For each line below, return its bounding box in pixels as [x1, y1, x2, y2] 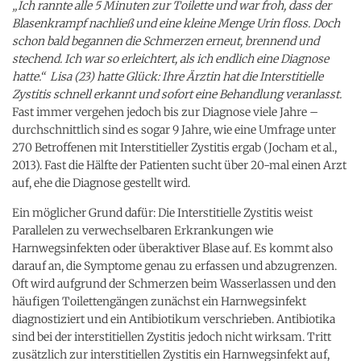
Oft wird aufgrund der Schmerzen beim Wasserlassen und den [12, 276, 336, 291]
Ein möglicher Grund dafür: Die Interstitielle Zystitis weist [12, 205, 313, 220]
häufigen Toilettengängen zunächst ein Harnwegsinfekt [12, 293, 306, 309]
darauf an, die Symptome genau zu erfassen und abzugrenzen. [12, 258, 337, 273]
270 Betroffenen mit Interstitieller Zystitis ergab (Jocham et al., [12, 139, 337, 155]
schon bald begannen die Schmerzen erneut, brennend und [12, 33, 319, 48]
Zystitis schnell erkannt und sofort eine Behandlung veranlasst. [12, 86, 342, 102]
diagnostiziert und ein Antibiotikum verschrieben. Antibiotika [12, 311, 335, 326]
